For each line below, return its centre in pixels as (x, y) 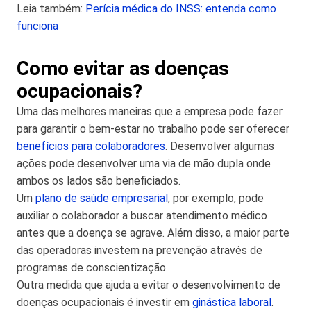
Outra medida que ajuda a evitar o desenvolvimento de (149, 285)
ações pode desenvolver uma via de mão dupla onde (144, 163)
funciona (37, 26)
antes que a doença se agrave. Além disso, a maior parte (153, 233)
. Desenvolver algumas (220, 146)
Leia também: (51, 8)
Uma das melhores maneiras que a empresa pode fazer (150, 111)
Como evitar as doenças (123, 68)
